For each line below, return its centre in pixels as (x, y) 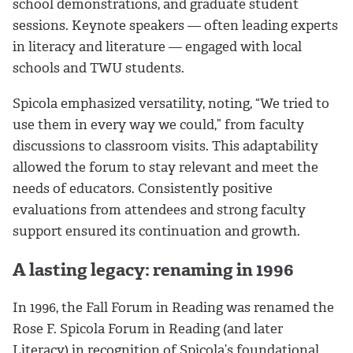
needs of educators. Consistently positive (143, 188)
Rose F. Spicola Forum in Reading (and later (148, 329)
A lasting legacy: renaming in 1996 (153, 269)
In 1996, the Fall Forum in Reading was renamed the (173, 308)
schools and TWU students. (98, 68)
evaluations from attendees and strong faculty (159, 209)
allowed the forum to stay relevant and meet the (165, 167)
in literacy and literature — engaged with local (157, 47)
